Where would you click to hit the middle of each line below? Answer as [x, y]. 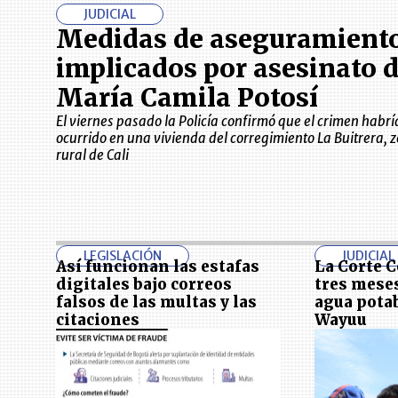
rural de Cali [92, 155]
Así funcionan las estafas [157, 267]
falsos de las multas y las [156, 302]
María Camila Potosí [187, 98]
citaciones [97, 320]
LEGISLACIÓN [122, 255]
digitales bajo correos [143, 285]
